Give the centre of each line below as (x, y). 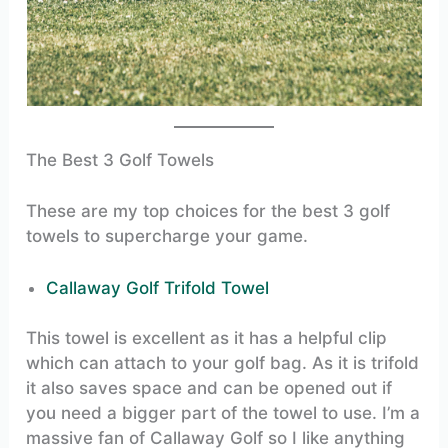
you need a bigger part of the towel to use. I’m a (223, 413)
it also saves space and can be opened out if (209, 388)
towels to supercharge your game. (167, 235)
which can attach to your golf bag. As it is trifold (223, 363)
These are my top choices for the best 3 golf (208, 210)
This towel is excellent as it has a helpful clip (207, 338)
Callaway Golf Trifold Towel (158, 287)
